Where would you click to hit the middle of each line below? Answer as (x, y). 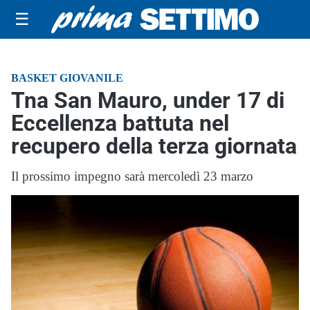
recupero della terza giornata (154, 146)
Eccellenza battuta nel (120, 123)
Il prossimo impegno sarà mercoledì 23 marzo (132, 176)
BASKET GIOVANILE (67, 78)
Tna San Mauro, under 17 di (148, 100)
